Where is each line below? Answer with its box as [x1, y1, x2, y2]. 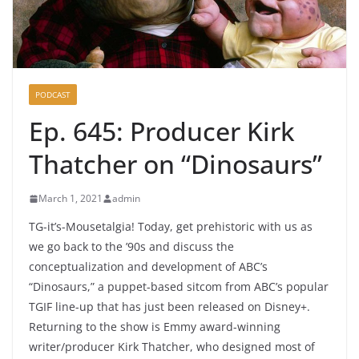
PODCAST [35, 89, 71, 101]
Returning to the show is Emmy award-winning [29, 319, 280, 335]
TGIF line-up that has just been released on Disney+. [29, 299, 310, 315]
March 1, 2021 [38, 192, 103, 206]
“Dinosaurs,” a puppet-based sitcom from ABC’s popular [29, 279, 329, 295]
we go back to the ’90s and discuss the [29, 239, 234, 255]
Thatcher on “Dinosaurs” [29, 147, 322, 182]
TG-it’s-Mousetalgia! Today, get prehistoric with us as [29, 219, 313, 235]
